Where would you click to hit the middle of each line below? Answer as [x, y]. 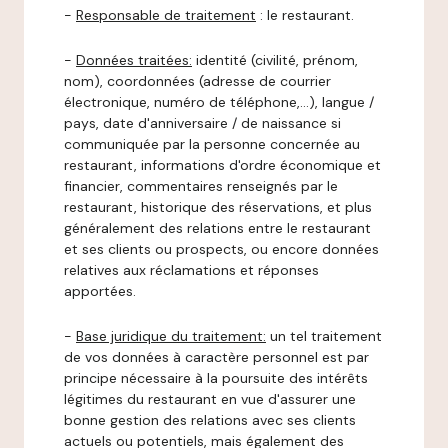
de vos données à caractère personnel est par [216, 357]
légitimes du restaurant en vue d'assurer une [210, 399]
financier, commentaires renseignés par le [201, 186]
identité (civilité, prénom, [275, 60]
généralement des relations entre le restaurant [217, 228]
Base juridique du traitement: [171, 336]
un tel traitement [324, 336]
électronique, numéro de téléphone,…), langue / [219, 102]
